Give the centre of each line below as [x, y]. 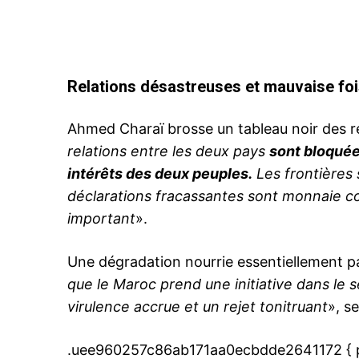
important [101, 219]
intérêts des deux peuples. [160, 174]
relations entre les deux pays [168, 151]
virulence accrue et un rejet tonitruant [198, 307]
